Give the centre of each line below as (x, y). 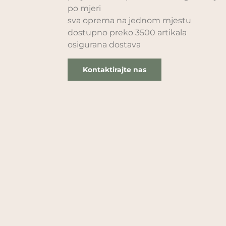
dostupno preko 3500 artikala (127, 33)
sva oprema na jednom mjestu (130, 21)
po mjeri (84, 9)
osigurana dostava (104, 45)
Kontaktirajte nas (115, 69)
